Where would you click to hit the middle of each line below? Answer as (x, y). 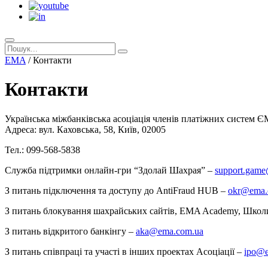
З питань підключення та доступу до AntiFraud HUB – (116, 190)
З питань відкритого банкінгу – (70, 231)
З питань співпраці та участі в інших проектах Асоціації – (124, 251)
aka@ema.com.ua (170, 231)
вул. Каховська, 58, (76, 129)
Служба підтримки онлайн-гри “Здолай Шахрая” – (110, 170)
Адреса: (21, 129)
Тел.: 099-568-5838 (42, 150)
